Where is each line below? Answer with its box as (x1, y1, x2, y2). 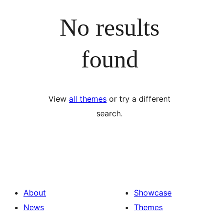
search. (96, 109, 123, 118)
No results (60, 13, 159, 41)
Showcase (134, 188, 172, 197)
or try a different (107, 94, 171, 104)
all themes (69, 94, 107, 104)
